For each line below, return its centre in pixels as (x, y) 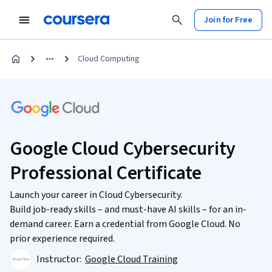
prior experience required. (62, 239)
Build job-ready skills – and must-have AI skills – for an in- (128, 209)
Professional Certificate (106, 173)
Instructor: (60, 259)
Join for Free (228, 20)
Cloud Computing (109, 59)
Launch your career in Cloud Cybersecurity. (96, 195)
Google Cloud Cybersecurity (123, 149)
